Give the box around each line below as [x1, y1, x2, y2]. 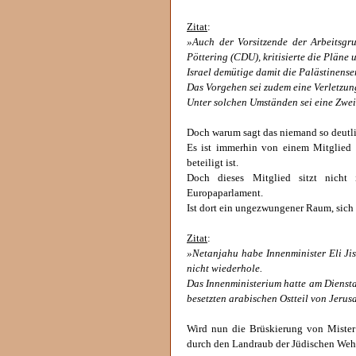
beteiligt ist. [187, 157, 238, 168]
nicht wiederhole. [187, 263, 262, 274]
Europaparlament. [187, 188, 263, 199]
